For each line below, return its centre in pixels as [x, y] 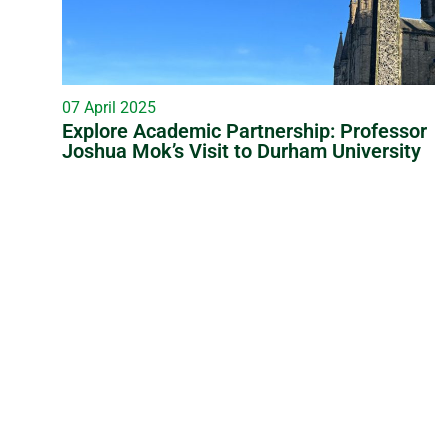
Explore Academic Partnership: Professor [244, 130]
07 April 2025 [109, 107]
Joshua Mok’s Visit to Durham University [241, 150]
